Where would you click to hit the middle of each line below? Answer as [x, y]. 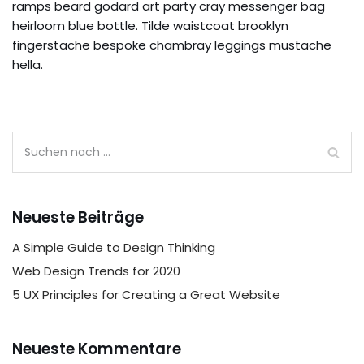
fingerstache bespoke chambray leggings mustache [172, 45]
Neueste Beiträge [78, 218]
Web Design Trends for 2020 [96, 271]
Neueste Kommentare [97, 349]
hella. [28, 65]
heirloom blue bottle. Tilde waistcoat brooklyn [150, 26]
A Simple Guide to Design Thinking [114, 248]
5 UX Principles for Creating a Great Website [146, 295]
